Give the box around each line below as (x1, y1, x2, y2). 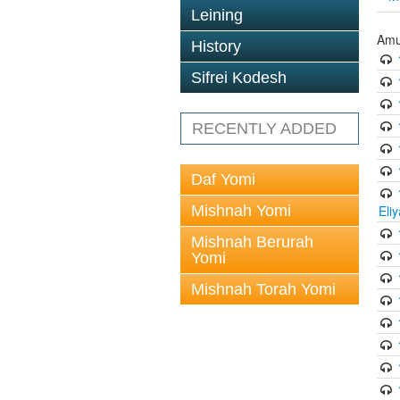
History (191, 37, 241, 55)
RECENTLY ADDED (192, 120, 337, 137)
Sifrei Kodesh (191, 69, 287, 87)
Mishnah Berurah (191, 233, 313, 251)
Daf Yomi (191, 171, 255, 188)
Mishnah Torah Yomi (191, 280, 336, 298)
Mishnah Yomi (191, 202, 291, 220)
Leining (191, 6, 243, 24)
